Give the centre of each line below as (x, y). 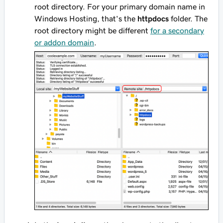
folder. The (188, 18)
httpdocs (153, 18)
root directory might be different (92, 30)
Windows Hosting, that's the (86, 18)
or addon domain (64, 42)
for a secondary (177, 30)
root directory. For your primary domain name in (120, 6)
